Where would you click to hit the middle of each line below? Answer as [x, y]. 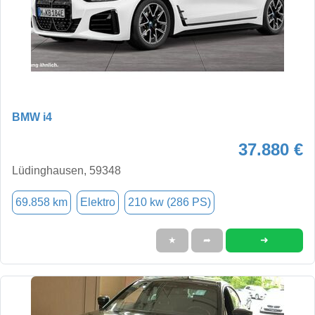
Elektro [98, 202]
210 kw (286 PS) [169, 202]
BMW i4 [32, 117]
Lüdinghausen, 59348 [66, 170]
